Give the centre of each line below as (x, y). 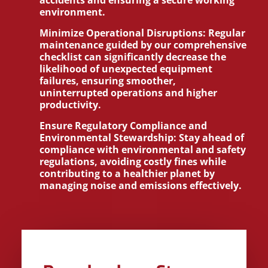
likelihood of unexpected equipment (126, 69)
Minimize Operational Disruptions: (123, 33)
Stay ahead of (210, 138)
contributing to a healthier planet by (127, 173)
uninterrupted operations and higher (128, 93)
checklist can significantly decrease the (133, 57)
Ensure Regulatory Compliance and (123, 126)
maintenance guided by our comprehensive (143, 45)
